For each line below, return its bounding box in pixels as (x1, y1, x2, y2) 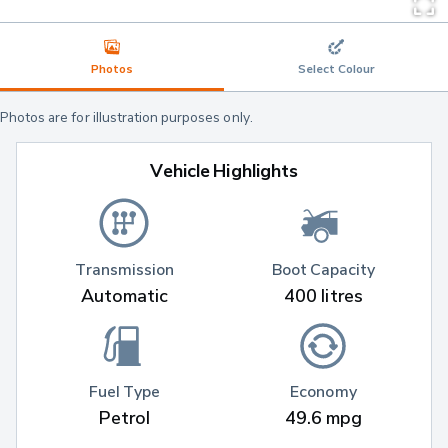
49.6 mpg (284, 407, 363, 429)
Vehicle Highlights (150, 160, 298, 182)
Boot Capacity (271, 258, 376, 279)
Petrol (98, 407, 151, 429)
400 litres (284, 284, 363, 306)
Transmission (74, 258, 175, 279)
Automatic (80, 284, 169, 306)
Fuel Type (88, 381, 161, 402)
